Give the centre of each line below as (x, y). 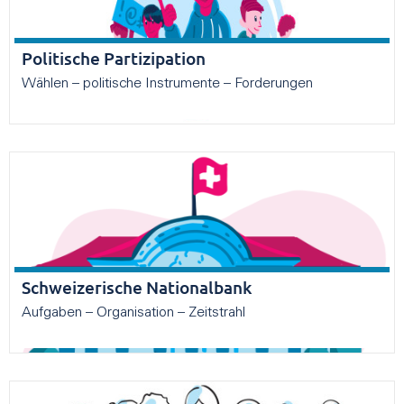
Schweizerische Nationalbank (137, 288)
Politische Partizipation (114, 58)
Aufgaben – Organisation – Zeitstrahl (133, 313)
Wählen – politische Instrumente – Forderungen (169, 83)
